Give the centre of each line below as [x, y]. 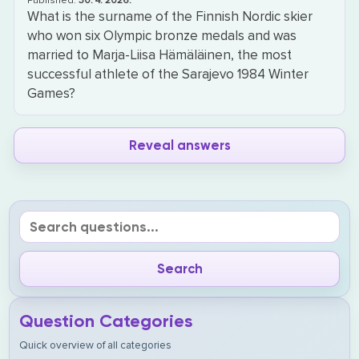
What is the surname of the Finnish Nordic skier [170, 16]
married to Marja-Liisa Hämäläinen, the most [160, 55]
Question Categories [106, 321]
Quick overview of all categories [96, 345]
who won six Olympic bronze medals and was [162, 36]
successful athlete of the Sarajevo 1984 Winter [168, 74]
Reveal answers [179, 145]
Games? [52, 93]
